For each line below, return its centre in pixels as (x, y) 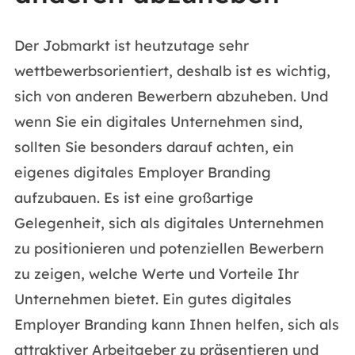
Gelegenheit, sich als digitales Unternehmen (169, 223)
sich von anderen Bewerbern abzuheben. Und (171, 96)
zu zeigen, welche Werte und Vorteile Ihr (156, 274)
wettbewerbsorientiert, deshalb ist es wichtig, (172, 71)
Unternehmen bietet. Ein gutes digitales (153, 299)
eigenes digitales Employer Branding (142, 172)
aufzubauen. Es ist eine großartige (134, 198)
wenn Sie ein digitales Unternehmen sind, (158, 122)
